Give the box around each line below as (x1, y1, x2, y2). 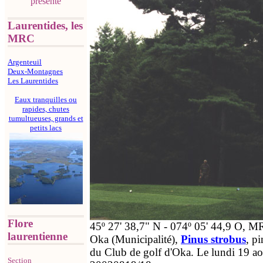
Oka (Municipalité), (90, 233, 181, 245)
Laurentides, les (8, 19, 83, 32)
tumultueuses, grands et (8, 114, 83, 123)
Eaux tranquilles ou (15, 95, 77, 104)
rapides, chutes (22, 104, 69, 114)
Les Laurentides (8, 76, 58, 86)
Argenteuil (8, 58, 42, 67)
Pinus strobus (181, 233, 246, 245)
